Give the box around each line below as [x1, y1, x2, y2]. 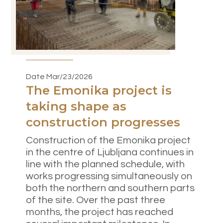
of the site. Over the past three [26, 195, 165, 205]
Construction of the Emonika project [26, 135, 191, 145]
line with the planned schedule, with [26, 159, 185, 169]
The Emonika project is [26, 83, 172, 98]
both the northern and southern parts [26, 183, 195, 193]
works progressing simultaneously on [26, 171, 192, 181]
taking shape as [26, 99, 126, 113]
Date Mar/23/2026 [26, 72, 93, 81]
